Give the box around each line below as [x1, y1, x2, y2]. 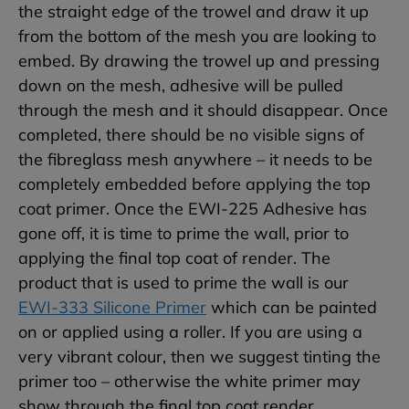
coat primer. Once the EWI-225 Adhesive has [18, 198, 367, 220]
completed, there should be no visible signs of [18, 124, 364, 146]
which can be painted [206, 297, 377, 319]
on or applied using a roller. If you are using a [18, 321, 362, 343]
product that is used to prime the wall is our [18, 272, 349, 294]
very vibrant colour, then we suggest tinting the [18, 346, 381, 368]
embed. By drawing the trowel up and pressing [18, 50, 380, 72]
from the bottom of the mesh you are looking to [18, 26, 376, 47]
